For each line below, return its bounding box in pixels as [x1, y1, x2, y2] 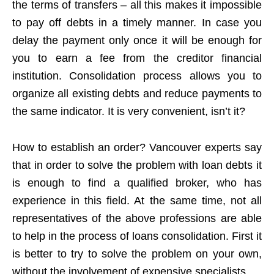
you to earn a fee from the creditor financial [12, 51, 262, 64]
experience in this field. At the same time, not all [12, 194, 262, 207]
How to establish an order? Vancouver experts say [12, 141, 262, 154]
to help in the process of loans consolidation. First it [12, 229, 262, 242]
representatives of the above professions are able [12, 212, 262, 224]
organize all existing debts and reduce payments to [12, 87, 262, 100]
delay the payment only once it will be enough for [12, 34, 262, 46]
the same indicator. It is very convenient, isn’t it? [12, 105, 245, 117]
